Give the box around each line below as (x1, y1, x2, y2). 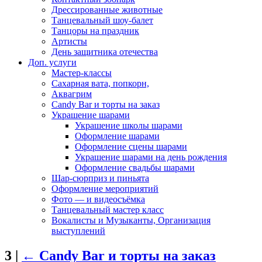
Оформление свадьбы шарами (75, 163, 195, 173)
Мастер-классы (51, 68, 112, 78)
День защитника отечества (51, 47, 158, 57)
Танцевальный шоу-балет (51, 15, 153, 25)
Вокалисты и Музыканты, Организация (51, 215, 211, 225)
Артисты (51, 36, 87, 46)
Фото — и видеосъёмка (51, 194, 145, 204)
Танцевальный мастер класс (51, 205, 164, 215)
